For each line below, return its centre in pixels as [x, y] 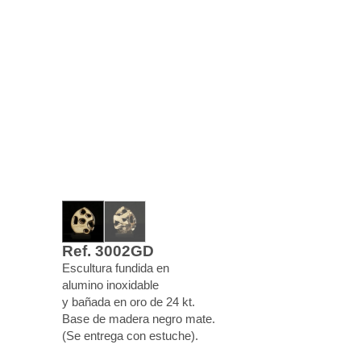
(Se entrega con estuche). [130, 336]
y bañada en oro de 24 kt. [128, 302]
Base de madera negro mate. [138, 319]
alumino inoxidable [110, 285]
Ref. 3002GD [108, 251]
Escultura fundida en [115, 268]
